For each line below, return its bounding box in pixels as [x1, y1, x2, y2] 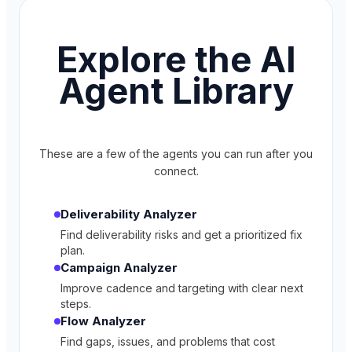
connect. [153, 164, 199, 178]
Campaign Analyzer [60, 260, 178, 276]
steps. [60, 297, 91, 311]
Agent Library [58, 69, 294, 112]
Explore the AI [56, 38, 296, 81]
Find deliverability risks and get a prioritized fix [60, 228, 302, 242]
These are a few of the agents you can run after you [39, 147, 313, 161]
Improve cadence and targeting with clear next [60, 281, 303, 295]
